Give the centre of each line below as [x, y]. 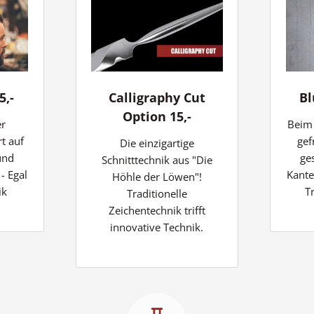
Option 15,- [157, 116]
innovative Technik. [157, 227]
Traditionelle [157, 193]
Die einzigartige [157, 143]
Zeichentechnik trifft [157, 210]
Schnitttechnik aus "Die [157, 159]
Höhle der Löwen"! [157, 176]
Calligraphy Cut [157, 97]
